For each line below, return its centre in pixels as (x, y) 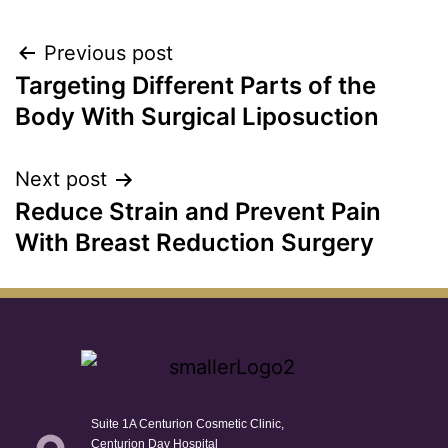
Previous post (108, 53)
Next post (61, 179)
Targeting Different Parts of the (195, 85)
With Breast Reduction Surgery (194, 242)
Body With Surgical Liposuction (197, 116)
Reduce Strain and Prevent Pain (198, 211)
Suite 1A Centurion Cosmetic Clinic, (188, 423)
